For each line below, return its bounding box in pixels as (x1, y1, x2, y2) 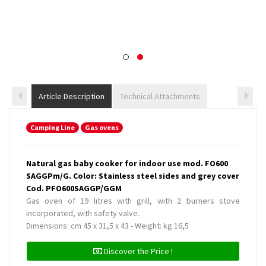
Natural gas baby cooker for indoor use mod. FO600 (26, 158, 228, 169)
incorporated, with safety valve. (26, 208, 140, 218)
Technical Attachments (120, 91, 200, 102)
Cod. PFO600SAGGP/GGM (26, 183, 122, 194)
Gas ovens (85, 122, 119, 132)
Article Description (39, 91, 104, 102)
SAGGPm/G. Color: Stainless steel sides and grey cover (26, 170, 239, 181)
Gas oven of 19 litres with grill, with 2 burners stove (26, 195, 240, 206)
